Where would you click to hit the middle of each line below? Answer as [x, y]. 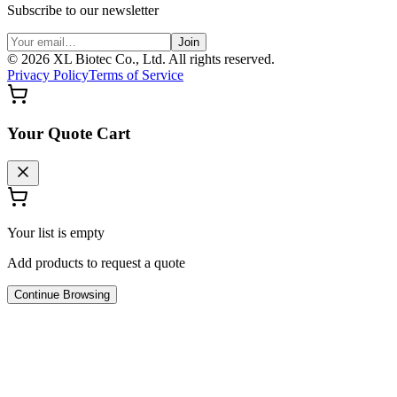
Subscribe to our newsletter [83, 10]
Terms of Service [136, 74]
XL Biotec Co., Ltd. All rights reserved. [164, 58]
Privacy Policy [48, 74]
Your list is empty [56, 233]
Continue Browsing [62, 295]
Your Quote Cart [69, 134]
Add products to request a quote [96, 263]
